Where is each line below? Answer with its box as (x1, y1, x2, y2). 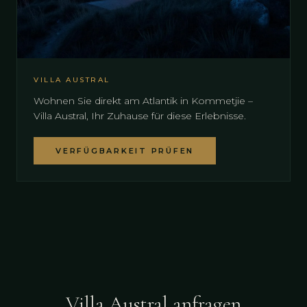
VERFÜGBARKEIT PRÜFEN (56, 145, 194, 156)
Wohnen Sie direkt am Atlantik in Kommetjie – (34, 94, 253, 107)
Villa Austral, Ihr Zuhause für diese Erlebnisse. (34, 109, 246, 122)
